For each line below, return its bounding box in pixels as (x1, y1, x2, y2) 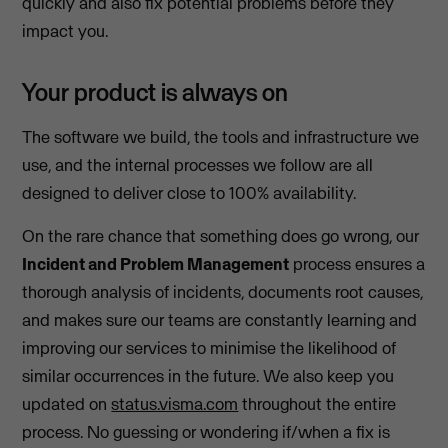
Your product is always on (22, 77, 289, 108)
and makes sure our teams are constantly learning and (22, 308, 418, 331)
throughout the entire (238, 392, 397, 415)
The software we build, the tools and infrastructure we (22, 126, 420, 149)
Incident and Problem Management (22, 252, 290, 275)
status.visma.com (111, 392, 239, 415)
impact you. (22, 20, 109, 43)
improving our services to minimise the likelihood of (22, 336, 397, 359)
